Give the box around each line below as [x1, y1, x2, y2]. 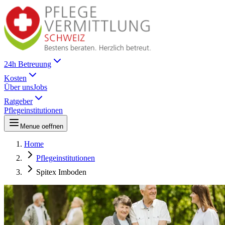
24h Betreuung [4, 59, 51, 68]
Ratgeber [4, 96, 33, 105]
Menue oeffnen [20, 122, 63, 130]
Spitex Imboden [36, 167, 86, 176]
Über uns [4, 82, 33, 91]
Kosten [4, 73, 27, 82]
